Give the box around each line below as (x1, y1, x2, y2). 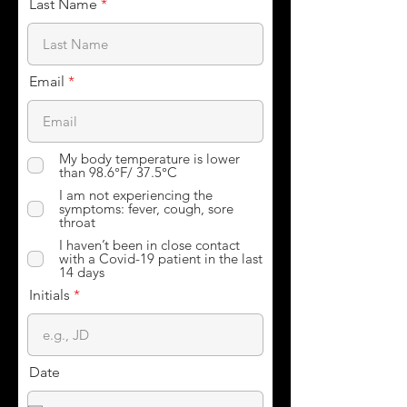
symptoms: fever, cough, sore (59, 200, 233, 217)
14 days (59, 263, 104, 281)
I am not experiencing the (59, 186, 213, 203)
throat (59, 213, 95, 231)
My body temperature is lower (59, 150, 240, 167)
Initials (29, 286, 70, 303)
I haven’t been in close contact (59, 236, 240, 253)
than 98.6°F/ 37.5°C (59, 164, 177, 181)
